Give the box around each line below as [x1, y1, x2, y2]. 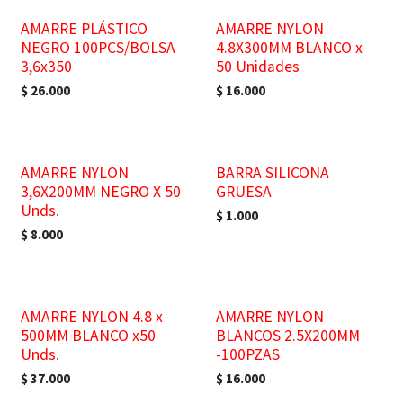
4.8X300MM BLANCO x [215, 38, 363, 58]
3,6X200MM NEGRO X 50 [21, 182, 181, 201]
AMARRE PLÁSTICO [21, 19, 148, 39]
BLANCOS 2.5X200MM [215, 326, 360, 345]
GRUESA [215, 182, 272, 201]
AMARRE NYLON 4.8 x [21, 307, 163, 327]
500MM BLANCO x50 [21, 326, 156, 345]
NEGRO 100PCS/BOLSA [21, 38, 175, 58]
